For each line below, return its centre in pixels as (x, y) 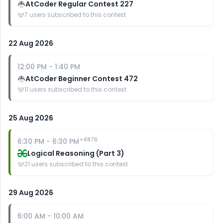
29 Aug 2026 (31, 193)
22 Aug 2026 (31, 43)
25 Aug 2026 (31, 118)
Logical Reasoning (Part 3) (76, 153)
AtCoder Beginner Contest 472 (82, 79)
